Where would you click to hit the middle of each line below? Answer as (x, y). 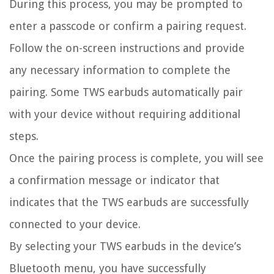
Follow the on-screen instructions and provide (127, 48)
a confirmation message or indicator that (114, 180)
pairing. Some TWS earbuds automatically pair (126, 92)
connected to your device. (75, 224)
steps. (24, 136)
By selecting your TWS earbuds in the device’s (125, 246)
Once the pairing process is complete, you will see (136, 158)
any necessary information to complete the (120, 70)
